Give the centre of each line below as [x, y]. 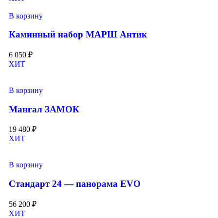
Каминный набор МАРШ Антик [78, 35]
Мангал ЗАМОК [44, 109]
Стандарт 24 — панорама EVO [75, 184]
